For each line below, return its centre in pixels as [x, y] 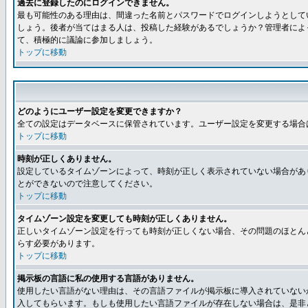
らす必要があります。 [58, 243]
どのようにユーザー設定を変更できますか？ [100, 111]
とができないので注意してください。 [87, 184]
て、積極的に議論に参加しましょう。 [87, 40]
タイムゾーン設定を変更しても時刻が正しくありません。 [124, 219]
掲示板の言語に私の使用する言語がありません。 [108, 278]
